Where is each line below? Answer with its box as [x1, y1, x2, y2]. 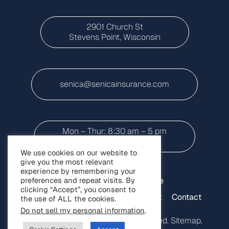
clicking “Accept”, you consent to [20, 185, 135, 194]
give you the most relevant [20, 157, 113, 167]
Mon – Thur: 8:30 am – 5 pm [62, 126, 167, 137]
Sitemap [171, 215, 201, 226]
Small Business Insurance [33, 192, 128, 203]
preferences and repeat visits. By [20, 175, 135, 185]
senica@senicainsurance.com [60, 79, 169, 90]
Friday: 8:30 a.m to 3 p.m [69, 136, 160, 147]
